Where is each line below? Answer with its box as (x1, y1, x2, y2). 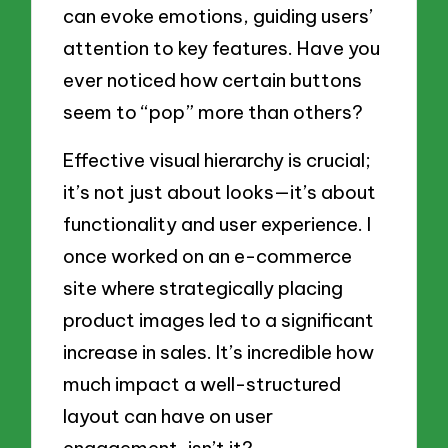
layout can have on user (63, 403, 274, 428)
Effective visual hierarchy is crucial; (63, 147, 372, 172)
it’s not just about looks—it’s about (63, 179, 377, 204)
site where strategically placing (63, 275, 344, 300)
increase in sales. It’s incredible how (63, 339, 375, 364)
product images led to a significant (63, 307, 375, 332)
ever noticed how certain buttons (63, 67, 363, 92)
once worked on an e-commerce (63, 243, 353, 268)
